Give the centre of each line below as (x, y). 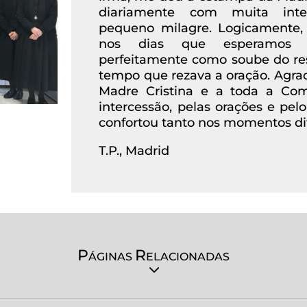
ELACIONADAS (188, 257)
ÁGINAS (112, 257)
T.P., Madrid (134, 151)
